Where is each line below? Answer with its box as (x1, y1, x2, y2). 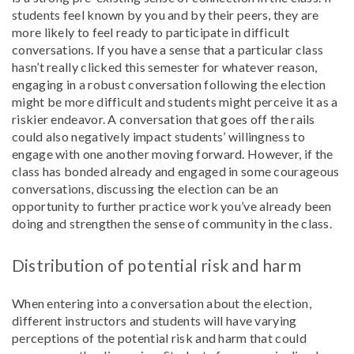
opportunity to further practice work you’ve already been (12, 198, 332, 213)
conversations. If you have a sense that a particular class (12, 42, 324, 57)
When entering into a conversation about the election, (12, 296, 311, 311)
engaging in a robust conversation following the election (12, 77, 326, 92)
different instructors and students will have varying (12, 313, 297, 328)
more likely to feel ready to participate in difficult (12, 24, 289, 40)
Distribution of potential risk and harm (12, 255, 301, 275)
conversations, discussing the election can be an (12, 181, 279, 196)
